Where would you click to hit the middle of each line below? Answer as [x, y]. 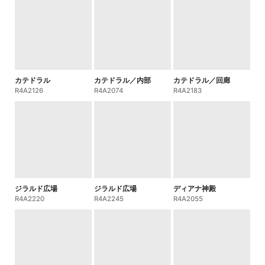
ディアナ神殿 [194, 188]
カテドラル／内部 [122, 80]
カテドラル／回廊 [201, 80]
